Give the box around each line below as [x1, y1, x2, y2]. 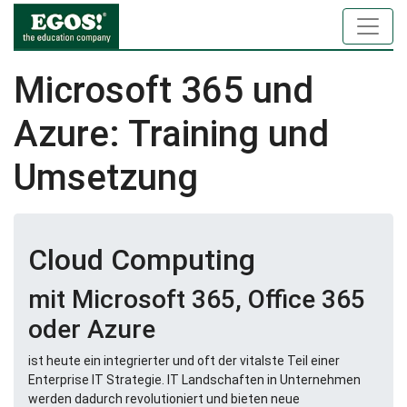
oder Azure [28, 314, 155, 344]
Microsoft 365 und [14, 69, 313, 112]
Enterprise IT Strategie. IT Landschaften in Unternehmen [28, 372, 361, 387]
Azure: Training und [14, 113, 329, 155]
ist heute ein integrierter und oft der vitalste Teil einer [28, 353, 340, 368]
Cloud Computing [28, 243, 255, 277]
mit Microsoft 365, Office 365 [28, 284, 365, 314]
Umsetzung [14, 156, 198, 199]
